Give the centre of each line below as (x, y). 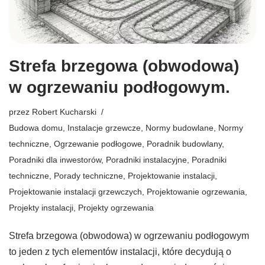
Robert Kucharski (64, 112)
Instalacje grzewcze (104, 127)
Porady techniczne (88, 175)
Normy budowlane (180, 127)
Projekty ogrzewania (116, 207)
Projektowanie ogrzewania (196, 191)
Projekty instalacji (41, 207)
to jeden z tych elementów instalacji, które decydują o (120, 251)
